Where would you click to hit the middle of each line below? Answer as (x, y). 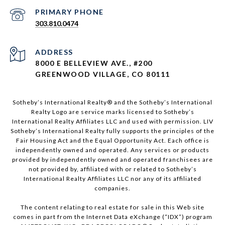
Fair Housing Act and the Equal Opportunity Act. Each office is (113, 141)
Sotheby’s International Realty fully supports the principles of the (113, 131)
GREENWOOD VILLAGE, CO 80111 (103, 74)
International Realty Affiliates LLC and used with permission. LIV (113, 122)
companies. (113, 188)
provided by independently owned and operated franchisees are (113, 160)
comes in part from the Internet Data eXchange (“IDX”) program (113, 217)
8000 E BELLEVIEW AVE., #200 (94, 63)
